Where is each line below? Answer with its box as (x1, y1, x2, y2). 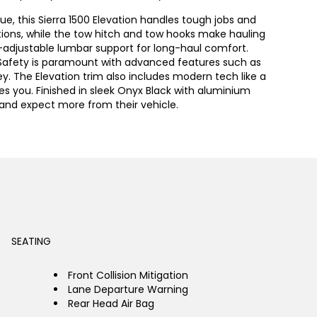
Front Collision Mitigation (68, 268, 188, 282)
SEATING (11, 234, 51, 248)
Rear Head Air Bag (68, 296, 154, 311)
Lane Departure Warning (68, 282, 188, 296)
